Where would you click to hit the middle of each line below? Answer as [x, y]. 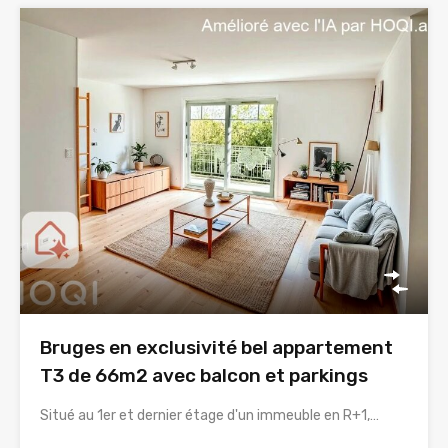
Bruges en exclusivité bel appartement [216, 348]
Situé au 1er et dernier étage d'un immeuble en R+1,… [209, 416]
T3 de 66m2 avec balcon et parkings [204, 376]
